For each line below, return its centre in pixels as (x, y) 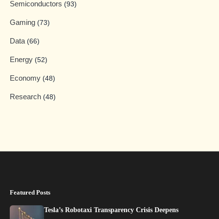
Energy (22, 60)
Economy (26, 78)
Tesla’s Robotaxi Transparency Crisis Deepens (111, 210)
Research (26, 97)
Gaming (23, 22)
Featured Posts (30, 193)
